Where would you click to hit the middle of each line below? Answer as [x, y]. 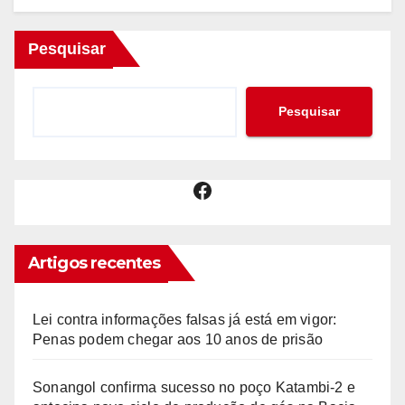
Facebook [239, 189]
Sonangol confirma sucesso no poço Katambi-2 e [194, 387]
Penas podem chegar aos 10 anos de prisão [178, 339]
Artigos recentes [94, 263]
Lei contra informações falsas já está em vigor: [185, 319]
